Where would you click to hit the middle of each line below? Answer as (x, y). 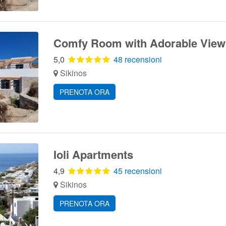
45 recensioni (137, 171)
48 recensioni (137, 59)
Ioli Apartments (93, 154)
